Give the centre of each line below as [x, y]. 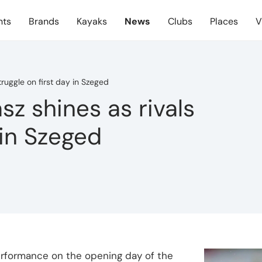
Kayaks [92, 21]
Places [224, 21]
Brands [44, 21]
